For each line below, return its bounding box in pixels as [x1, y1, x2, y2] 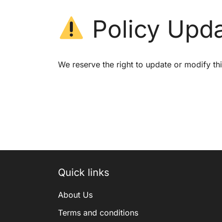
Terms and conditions [58, 207, 138, 218]
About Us [58, 189, 93, 200]
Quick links [58, 166, 110, 178]
